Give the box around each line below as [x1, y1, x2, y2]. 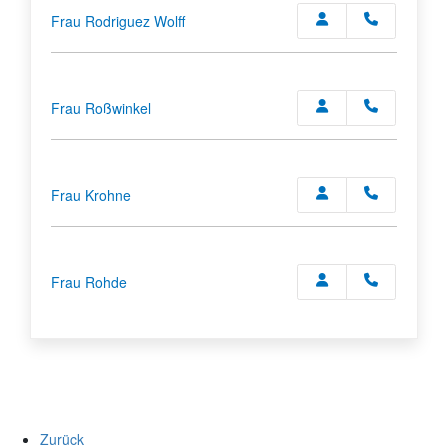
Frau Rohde [51, 271, 127, 292]
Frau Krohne [51, 184, 131, 205]
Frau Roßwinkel [51, 97, 151, 118]
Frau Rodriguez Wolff [51, 10, 185, 31]
